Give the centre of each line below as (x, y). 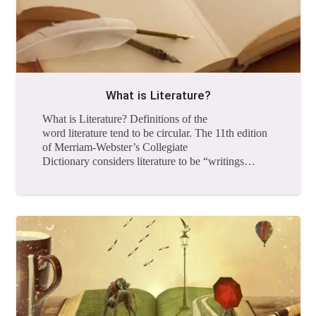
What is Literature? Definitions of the (125, 119)
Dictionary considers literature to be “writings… (149, 161)
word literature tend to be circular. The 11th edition (155, 133)
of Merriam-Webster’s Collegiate (115, 147)
